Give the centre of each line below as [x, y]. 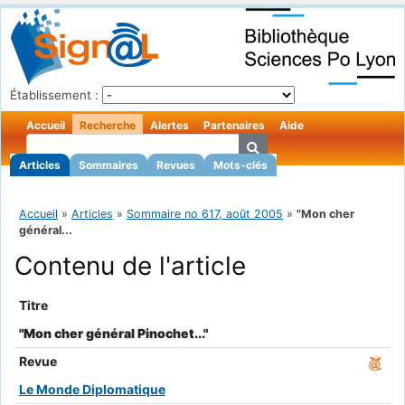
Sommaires [108, 165]
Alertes [170, 125]
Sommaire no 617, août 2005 [205, 214]
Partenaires [234, 125]
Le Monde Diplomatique [92, 390]
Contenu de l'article [130, 266]
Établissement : [54, 95]
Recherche [108, 125]
